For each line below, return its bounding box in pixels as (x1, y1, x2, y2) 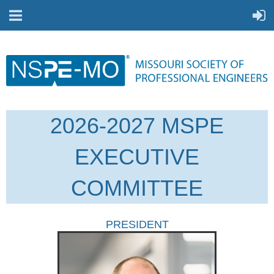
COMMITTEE (71, 176, 203, 201)
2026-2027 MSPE (50, 113, 224, 139)
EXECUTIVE (75, 144, 199, 170)
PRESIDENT (105, 218, 169, 231)
